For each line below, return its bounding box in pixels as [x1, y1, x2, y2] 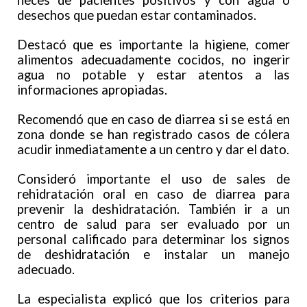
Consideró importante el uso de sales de [17, 171, 290, 187]
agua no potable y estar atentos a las [17, 67, 290, 83]
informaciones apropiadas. [17, 82, 167, 98]
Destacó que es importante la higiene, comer [17, 37, 290, 53]
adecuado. [17, 262, 75, 278]
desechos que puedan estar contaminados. [17, 8, 256, 23]
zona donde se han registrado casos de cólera [17, 127, 290, 143]
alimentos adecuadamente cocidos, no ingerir [17, 52, 290, 68]
